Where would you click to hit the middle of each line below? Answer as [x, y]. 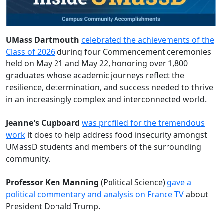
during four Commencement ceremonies [133, 52]
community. [28, 159]
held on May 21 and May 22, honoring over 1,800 [97, 63]
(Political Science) [134, 182]
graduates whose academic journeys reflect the [95, 75]
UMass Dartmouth [44, 40]
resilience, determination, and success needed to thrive [110, 87]
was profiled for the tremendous [143, 123]
